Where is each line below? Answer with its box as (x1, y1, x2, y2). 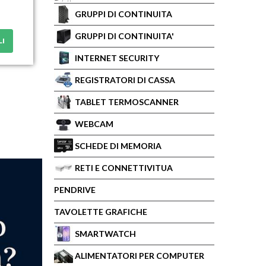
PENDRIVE (54, 185, 96, 195)
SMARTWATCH (75, 229, 136, 239)
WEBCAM (75, 119, 113, 129)
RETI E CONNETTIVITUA (75, 163, 173, 173)
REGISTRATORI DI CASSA (75, 75, 175, 85)
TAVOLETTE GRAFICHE (54, 207, 147, 217)
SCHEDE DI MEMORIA (75, 141, 161, 151)
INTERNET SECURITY (75, 53, 159, 63)
